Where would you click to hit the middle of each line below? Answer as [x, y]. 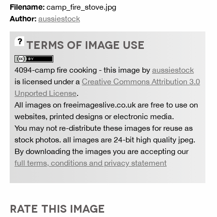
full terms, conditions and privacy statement [91, 163]
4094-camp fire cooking [56, 70]
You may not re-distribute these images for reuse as [104, 128]
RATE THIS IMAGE [57, 208]
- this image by [124, 70]
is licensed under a [48, 81]
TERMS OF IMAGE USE [85, 44]
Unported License [46, 93]
